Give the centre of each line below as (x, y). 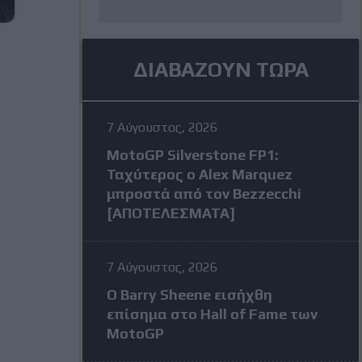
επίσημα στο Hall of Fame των (212, 314)
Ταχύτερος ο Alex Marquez (200, 174)
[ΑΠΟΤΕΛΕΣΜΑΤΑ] (171, 213)
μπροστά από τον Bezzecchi (204, 194)
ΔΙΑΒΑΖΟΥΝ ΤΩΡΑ (221, 69)
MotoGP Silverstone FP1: (193, 155)
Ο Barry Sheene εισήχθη (189, 295)
